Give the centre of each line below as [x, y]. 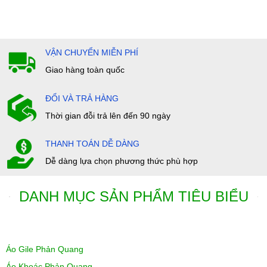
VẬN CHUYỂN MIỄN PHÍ [92, 52]
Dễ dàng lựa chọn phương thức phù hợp [122, 161]
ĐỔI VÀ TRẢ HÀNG [82, 98]
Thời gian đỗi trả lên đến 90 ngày [108, 115]
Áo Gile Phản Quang [44, 249]
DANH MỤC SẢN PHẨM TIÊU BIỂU [133, 197]
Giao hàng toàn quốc [85, 69]
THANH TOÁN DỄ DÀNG [92, 144]
